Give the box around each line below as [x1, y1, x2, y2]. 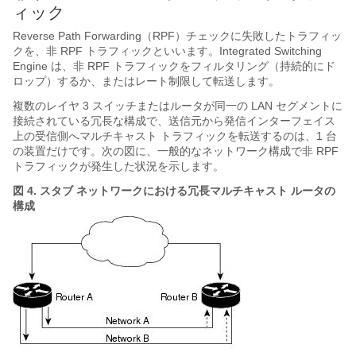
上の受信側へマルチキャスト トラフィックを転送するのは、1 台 [13, 130, 337, 143]
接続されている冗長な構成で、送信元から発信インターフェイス [13, 114, 335, 128]
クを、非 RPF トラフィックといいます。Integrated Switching [13, 44, 322, 58]
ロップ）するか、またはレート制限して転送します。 [13, 75, 280, 88]
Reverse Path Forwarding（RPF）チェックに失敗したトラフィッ [13, 29, 342, 43]
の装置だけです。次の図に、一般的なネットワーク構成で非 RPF [13, 145, 339, 158]
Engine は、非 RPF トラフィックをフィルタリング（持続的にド [13, 60, 335, 73]
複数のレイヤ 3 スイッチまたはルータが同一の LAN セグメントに [13, 99, 342, 113]
